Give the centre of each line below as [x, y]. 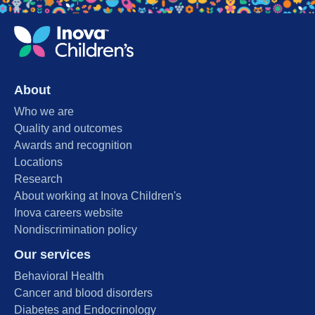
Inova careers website [69, 213]
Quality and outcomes [68, 129]
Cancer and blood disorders [83, 293]
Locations [38, 162]
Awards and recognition [73, 146]
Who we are [44, 112]
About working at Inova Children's [98, 196]
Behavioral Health [59, 276]
